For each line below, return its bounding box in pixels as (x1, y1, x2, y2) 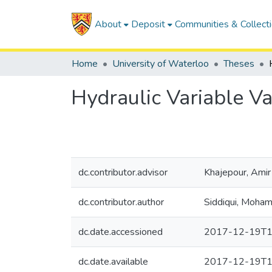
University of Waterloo (112, 57, 209, 70)
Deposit (131, 18, 165, 31)
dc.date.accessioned (78, 225, 163, 239)
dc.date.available (78, 255, 148, 268)
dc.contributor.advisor (78, 166, 168, 179)
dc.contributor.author (78, 195, 164, 209)
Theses (223, 57, 254, 70)
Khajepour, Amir (204, 166, 271, 179)
